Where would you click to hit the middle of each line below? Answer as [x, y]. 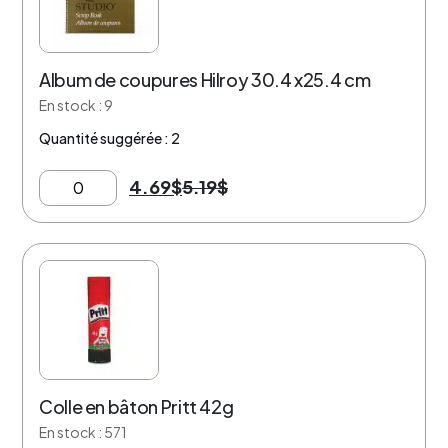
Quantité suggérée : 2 [109, 138]
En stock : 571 [83, 431]
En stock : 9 [76, 105]
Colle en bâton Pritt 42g [136, 406]
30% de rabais [93, 272]
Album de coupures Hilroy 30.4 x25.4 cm [205, 79]
